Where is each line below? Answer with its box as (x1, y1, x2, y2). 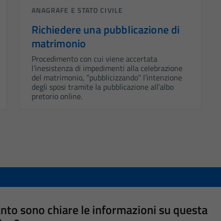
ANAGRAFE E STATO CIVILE (31, 5, 123, 16)
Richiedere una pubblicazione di (31, 22, 180, 38)
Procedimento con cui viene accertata (31, 53, 157, 65)
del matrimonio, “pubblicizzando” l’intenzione (31, 72, 182, 84)
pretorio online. (31, 90, 82, 103)
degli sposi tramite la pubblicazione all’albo (31, 81, 174, 93)
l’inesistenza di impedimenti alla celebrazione (31, 62, 183, 74)
